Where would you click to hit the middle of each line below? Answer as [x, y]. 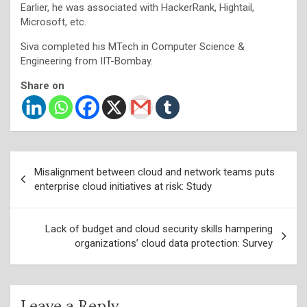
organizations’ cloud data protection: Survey [174, 243]
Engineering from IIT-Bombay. [87, 61]
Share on [42, 85]
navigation [49, 183]
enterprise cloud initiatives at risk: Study [123, 186]
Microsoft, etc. [53, 22]
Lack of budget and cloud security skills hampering [159, 229]
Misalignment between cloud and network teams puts [155, 172]
